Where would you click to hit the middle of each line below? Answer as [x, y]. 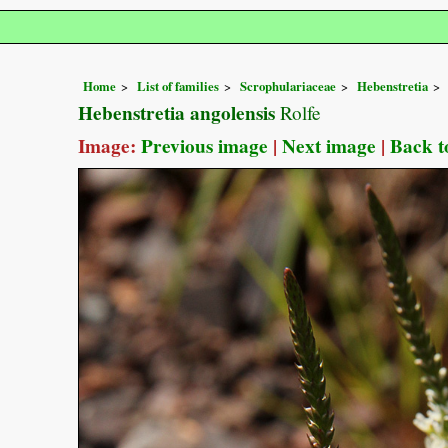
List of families [178, 85]
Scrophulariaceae [288, 85]
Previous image [204, 145]
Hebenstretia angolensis [176, 112]
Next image [329, 145]
